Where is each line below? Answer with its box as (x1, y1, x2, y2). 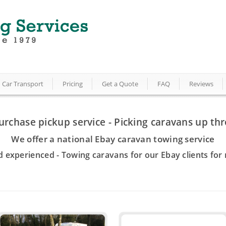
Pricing (63, 79, 83, 88)
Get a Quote (102, 79, 138, 88)
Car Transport (2, 79, 43, 88)
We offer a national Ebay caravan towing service (11, 133, 215, 145)
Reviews (189, 79, 213, 88)
